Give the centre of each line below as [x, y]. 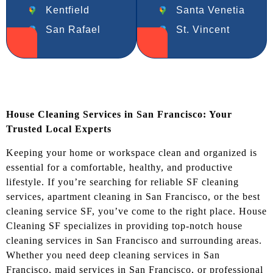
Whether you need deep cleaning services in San [113, 255]
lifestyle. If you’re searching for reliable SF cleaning [122, 182]
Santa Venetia [211, 10]
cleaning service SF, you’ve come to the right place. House [136, 211]
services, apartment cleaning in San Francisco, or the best [133, 196]
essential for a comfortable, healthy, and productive [119, 167]
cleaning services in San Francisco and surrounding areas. [134, 240]
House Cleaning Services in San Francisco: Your [119, 115]
